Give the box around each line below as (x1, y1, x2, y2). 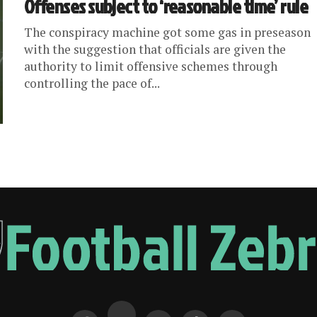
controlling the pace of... (24, 75, 160, 91)
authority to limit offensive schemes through (24, 58, 277, 74)
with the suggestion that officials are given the (24, 41, 286, 57)
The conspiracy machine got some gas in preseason (24, 24, 311, 40)
